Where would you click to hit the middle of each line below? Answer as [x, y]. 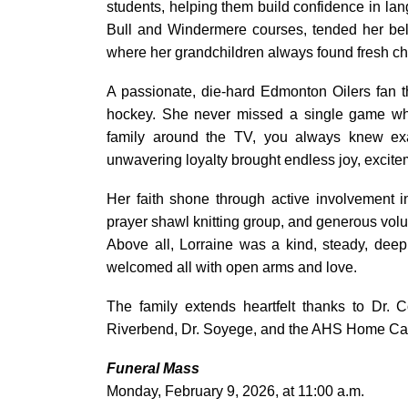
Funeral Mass [153, 368]
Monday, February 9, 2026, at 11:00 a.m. [235, 391]
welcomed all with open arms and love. [232, 267]
